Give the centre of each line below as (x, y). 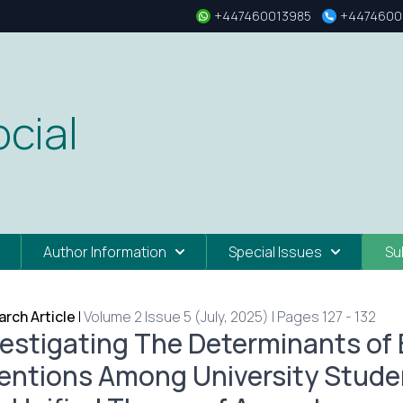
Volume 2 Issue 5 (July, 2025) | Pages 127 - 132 (230, 317)
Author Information (105, 252)
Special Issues (275, 252)
